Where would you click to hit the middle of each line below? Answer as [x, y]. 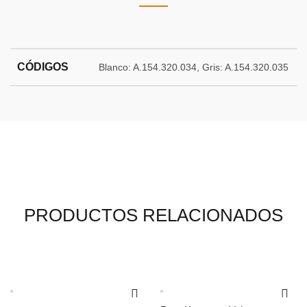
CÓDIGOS [43, 67]
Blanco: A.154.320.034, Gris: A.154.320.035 [194, 67]
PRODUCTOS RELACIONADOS [153, 216]
